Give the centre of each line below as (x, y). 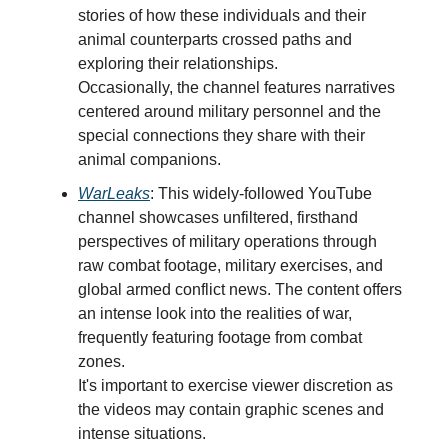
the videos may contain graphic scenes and (231, 409)
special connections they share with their (221, 135)
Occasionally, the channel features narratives (236, 87)
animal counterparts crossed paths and (215, 39)
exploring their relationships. (180, 63)
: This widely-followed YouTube (261, 193)
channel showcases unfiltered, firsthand (218, 217)
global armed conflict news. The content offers (240, 289)
